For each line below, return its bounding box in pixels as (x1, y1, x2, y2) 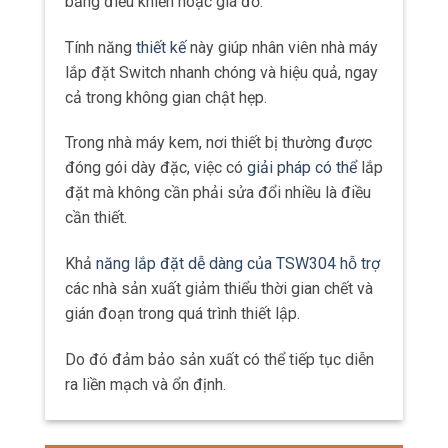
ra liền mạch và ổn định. (65, 374, 226, 394)
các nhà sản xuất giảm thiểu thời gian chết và (65, 279, 373, 299)
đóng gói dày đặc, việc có (65, 158, 247, 178)
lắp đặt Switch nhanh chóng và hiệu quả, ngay (65, 62, 378, 82)
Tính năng (65, 37, 136, 57)
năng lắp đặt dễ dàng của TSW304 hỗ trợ (96, 254, 380, 274)
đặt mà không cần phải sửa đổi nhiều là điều (65, 183, 371, 203)
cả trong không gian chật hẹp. (65, 87, 267, 107)
